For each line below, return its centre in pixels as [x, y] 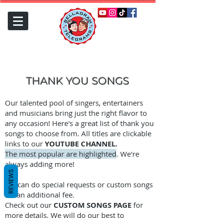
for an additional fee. [42, 195]
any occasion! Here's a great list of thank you [79, 123]
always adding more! [41, 164]
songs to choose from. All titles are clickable [78, 133]
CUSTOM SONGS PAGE [92, 205]
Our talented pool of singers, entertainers [74, 103]
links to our [25, 144]
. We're [128, 154]
